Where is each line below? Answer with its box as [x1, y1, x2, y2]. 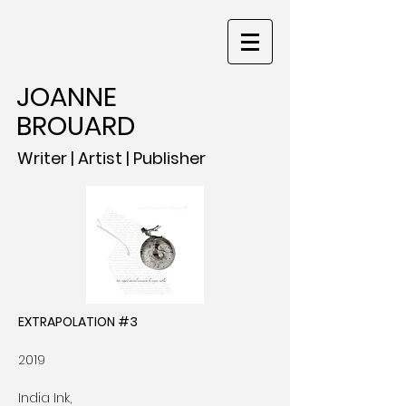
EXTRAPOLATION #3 [18, 313, 138, 331]
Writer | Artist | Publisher [17, 147, 206, 169]
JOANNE [16, 79, 117, 115]
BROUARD [16, 108, 135, 144]
